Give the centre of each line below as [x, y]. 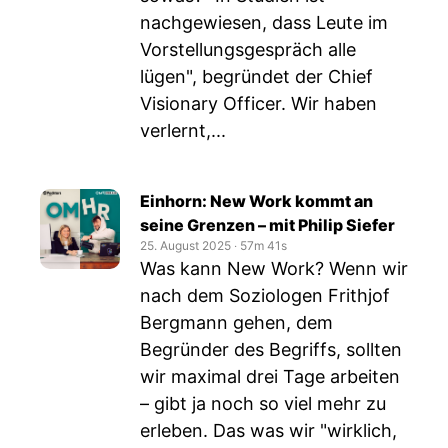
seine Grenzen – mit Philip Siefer [267, 225]
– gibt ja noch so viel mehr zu [263, 403]
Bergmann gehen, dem [236, 322]
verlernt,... [183, 130]
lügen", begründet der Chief [256, 76]
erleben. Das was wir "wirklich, [268, 430]
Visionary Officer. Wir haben [258, 103]
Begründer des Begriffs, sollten [271, 349]
